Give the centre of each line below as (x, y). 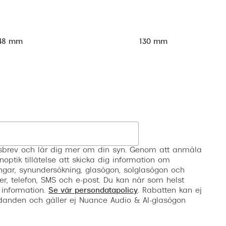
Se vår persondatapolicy (93, 191)
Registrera (172, 134)
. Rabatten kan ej (170, 191)
